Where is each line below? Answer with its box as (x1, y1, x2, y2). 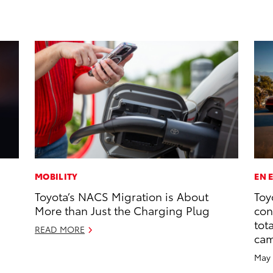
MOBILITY (35, 170, 78, 183)
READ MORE (35, 223, 85, 236)
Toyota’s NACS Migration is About (35, 188, 209, 204)
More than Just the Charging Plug (35, 202, 210, 218)
